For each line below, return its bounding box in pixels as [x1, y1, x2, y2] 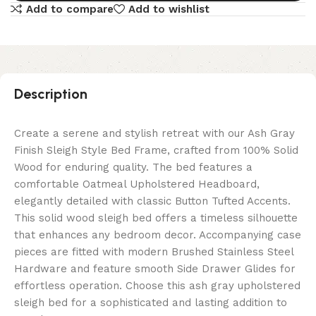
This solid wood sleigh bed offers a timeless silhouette [14, 212, 298, 225]
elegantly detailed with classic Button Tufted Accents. [14, 195, 291, 208]
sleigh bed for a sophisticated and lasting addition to [14, 296, 287, 310]
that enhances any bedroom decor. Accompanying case [14, 229, 301, 242]
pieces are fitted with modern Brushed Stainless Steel [14, 245, 293, 259]
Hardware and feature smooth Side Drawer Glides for [14, 262, 296, 276]
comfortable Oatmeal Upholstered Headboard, [14, 178, 260, 191]
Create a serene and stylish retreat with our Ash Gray [14, 127, 295, 140]
